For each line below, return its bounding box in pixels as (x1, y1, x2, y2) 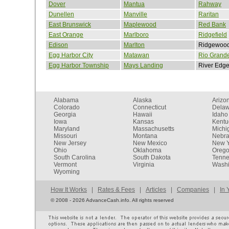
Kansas (133, 118, 154, 125)
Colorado (54, 103, 80, 111)
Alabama (54, 96, 79, 104)
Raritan (198, 10, 219, 18)
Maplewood (124, 20, 156, 28)
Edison (49, 41, 68, 49)
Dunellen (49, 10, 74, 18)
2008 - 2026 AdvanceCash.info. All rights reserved (56, 197, 174, 203)
